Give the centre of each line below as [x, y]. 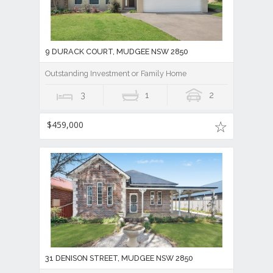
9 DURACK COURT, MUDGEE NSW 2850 [117, 51]
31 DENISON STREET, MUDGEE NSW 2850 [119, 258]
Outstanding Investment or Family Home [116, 73]
